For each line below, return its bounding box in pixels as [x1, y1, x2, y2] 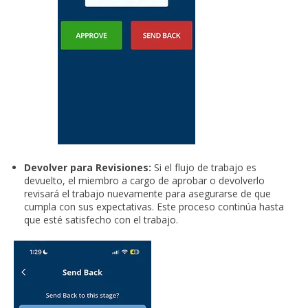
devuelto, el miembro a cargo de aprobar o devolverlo [24, 174, 265, 188]
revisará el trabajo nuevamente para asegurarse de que [24, 187, 272, 201]
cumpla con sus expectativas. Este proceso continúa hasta [24, 200, 285, 214]
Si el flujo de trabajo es [151, 161, 257, 175]
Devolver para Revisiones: [24, 161, 152, 175]
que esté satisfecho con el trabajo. [24, 213, 179, 227]
